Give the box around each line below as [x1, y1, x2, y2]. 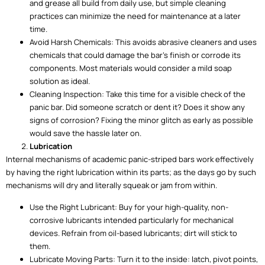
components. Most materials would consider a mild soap [30, 63, 232, 74]
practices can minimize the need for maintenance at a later [30, 11, 241, 22]
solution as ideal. [30, 76, 90, 87]
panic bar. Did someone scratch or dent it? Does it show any [30, 102, 245, 113]
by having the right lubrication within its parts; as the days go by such [6, 167, 256, 178]
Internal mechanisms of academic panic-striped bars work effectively [6, 154, 254, 165]
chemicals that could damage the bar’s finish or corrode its [30, 50, 241, 61]
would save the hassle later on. [30, 128, 141, 139]
